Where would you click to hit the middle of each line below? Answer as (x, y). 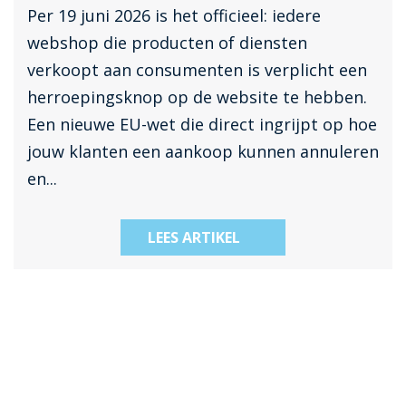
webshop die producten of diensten (167, 42)
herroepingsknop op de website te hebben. (197, 97)
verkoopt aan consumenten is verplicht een (197, 69)
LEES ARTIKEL (194, 237)
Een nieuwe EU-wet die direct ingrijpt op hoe (202, 124)
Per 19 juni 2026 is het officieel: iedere (174, 15)
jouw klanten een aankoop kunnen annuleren (203, 151)
